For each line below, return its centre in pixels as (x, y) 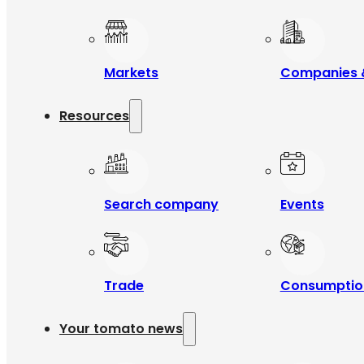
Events (302, 204)
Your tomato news (121, 329)
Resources (94, 116)
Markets (131, 73)
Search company (161, 204)
